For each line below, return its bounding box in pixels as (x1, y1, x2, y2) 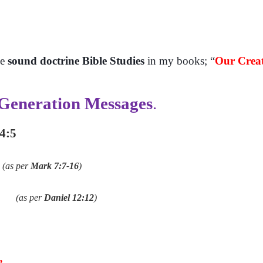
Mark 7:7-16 (30, 161, 79, 171)
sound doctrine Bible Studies (8, 55, 144, 67)
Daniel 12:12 (44, 193, 95, 203)
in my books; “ (144, 55, 215, 67)
